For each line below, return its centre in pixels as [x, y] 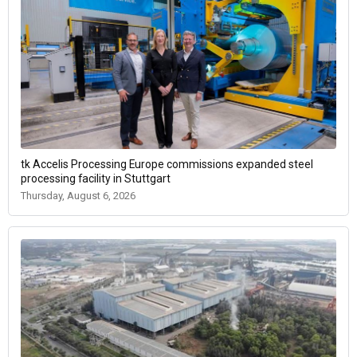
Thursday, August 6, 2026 [78, 195]
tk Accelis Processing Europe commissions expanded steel [167, 164]
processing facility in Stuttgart [96, 178]
